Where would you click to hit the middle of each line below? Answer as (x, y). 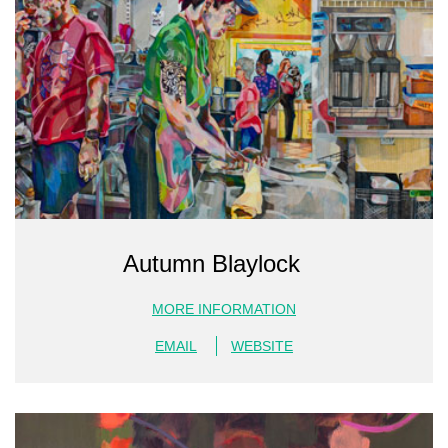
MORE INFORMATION (224, 309)
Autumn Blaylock (211, 263)
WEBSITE (262, 346)
